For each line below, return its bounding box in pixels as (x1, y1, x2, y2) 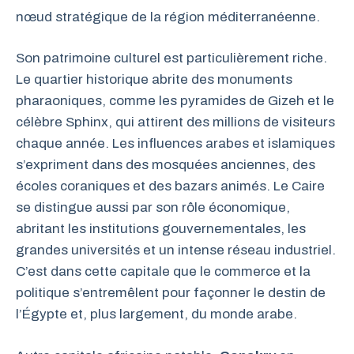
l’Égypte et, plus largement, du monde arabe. (16, 307, 297, 322)
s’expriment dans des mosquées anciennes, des (16, 157, 315, 172)
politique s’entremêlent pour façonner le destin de (16, 285, 326, 300)
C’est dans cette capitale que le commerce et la (16, 264, 311, 279)
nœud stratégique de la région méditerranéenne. (16, 9, 320, 24)
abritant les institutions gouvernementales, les (16, 221, 306, 236)
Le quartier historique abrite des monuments (16, 72, 292, 87)
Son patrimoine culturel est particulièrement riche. (16, 51, 327, 66)
